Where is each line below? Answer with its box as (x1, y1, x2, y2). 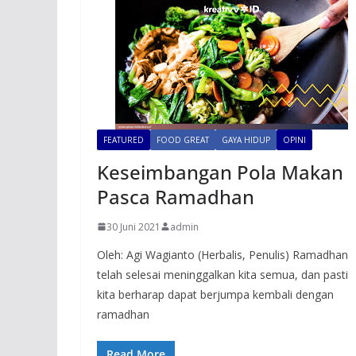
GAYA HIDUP (222, 133, 270, 145)
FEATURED (103, 133, 144, 145)
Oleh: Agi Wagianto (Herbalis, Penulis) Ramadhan (97, 246, 348, 262)
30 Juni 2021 (106, 219, 161, 234)
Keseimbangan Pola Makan (97, 158, 343, 185)
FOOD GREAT (157, 133, 209, 145)
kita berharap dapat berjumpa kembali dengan (97, 286, 334, 302)
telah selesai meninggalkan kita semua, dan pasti (97, 266, 348, 282)
